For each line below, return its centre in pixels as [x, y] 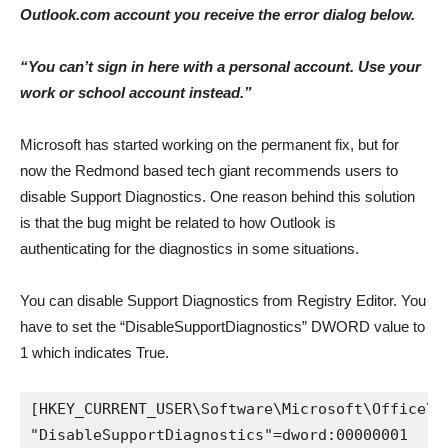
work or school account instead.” [136, 92]
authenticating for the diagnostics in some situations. [189, 248]
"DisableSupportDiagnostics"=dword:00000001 [219, 434]
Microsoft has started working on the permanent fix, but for [209, 144]
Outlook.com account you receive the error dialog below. [217, 14]
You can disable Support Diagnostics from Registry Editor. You [223, 300]
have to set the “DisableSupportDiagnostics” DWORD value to [222, 326]
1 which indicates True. [94, 352]
